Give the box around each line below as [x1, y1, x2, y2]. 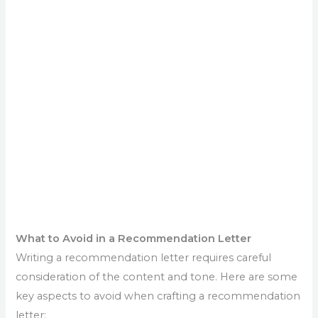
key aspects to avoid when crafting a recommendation [16, 289, 301, 302]
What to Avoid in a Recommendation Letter [16, 231, 252, 245]
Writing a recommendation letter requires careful [16, 251, 272, 264]
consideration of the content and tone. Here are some [16, 270, 298, 283]
